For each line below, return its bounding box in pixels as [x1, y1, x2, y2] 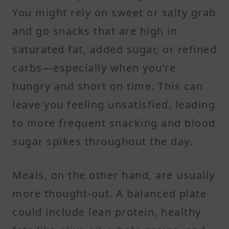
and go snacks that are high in [12, 24, 177, 38]
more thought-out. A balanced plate [12, 186, 207, 200]
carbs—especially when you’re [12, 60, 176, 75]
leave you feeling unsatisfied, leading [12, 97, 215, 111]
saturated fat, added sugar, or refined [12, 42, 217, 56]
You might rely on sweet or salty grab [12, 5, 216, 19]
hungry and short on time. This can [12, 79, 203, 93]
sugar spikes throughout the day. [12, 134, 193, 148]
